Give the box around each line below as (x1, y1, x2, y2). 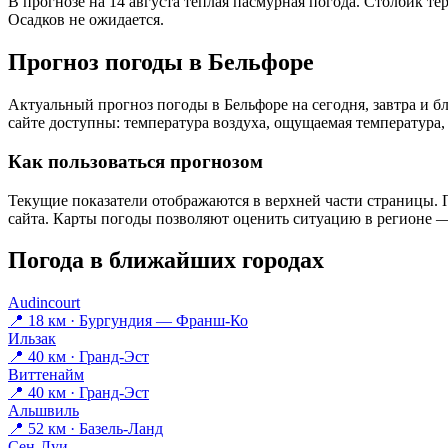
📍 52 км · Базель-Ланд (8, 420, 163, 438)
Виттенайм (8, 366, 84, 384)
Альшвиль (8, 402, 79, 420)
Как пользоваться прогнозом (8, 150, 263, 172)
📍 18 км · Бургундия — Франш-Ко (8, 312, 248, 330)
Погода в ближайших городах (8, 247, 324, 274)
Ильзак (8, 330, 56, 348)
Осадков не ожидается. (8, 11, 164, 29)
